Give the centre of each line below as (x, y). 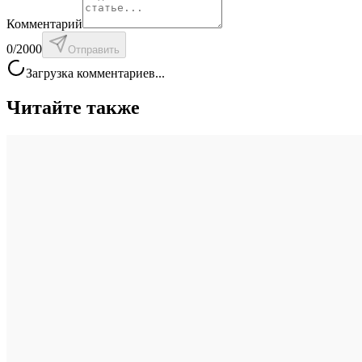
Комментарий (44, 24)
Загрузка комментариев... (95, 74)
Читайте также (73, 108)
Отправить (94, 50)
